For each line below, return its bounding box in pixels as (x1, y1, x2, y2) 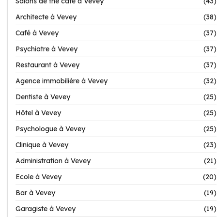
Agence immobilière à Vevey (15, 77, 108, 85)
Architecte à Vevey (15, 13, 77, 21)
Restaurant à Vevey (15, 61, 79, 69)
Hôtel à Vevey (15, 108, 61, 117)
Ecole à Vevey (15, 172, 62, 181)
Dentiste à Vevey (15, 93, 70, 101)
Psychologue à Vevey (15, 124, 85, 133)
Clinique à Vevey (15, 140, 68, 149)
